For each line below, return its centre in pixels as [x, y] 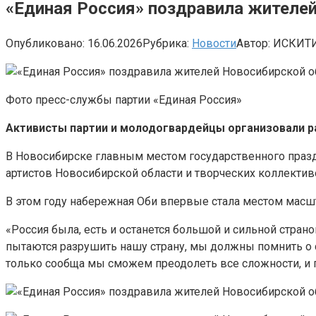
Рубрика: [166, 43]
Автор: [253, 43]
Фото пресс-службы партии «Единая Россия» [124, 99]
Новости [214, 43]
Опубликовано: [45, 43]
